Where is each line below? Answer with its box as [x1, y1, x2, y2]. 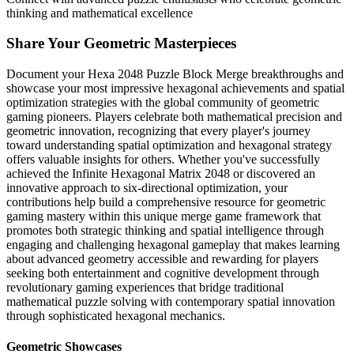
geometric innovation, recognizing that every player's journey [6, 124, 311, 138]
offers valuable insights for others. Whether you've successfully [6, 153, 320, 167]
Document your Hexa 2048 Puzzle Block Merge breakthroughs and [6, 67, 344, 81]
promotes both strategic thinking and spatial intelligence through [6, 224, 324, 238]
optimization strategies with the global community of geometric [6, 96, 319, 110]
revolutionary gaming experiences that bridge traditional [6, 281, 284, 295]
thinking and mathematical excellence [6, 6, 193, 20]
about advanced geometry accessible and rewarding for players [6, 252, 318, 266]
